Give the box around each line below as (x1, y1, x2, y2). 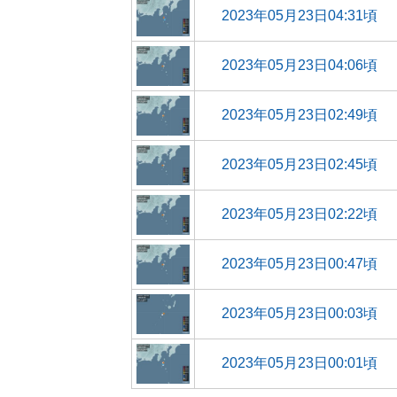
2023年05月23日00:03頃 (221, 306, 378, 321)
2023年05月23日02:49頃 (221, 107, 378, 122)
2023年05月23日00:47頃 (221, 256, 378, 271)
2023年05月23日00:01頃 (221, 355, 378, 370)
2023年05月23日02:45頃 (221, 157, 378, 172)
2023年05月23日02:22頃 (221, 206, 378, 222)
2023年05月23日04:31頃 (221, 8, 378, 23)
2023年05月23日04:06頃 (221, 58, 378, 73)
